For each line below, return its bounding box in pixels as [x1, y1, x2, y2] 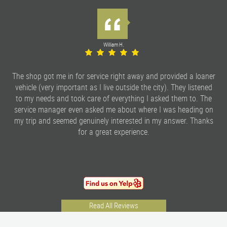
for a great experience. [78, 126, 149, 137]
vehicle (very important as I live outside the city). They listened [15, 81, 212, 93]
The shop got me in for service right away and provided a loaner [12, 70, 215, 82]
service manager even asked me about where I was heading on [14, 103, 213, 115]
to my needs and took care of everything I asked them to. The [15, 92, 212, 104]
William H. [103, 40, 124, 48]
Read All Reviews [89, 200, 138, 210]
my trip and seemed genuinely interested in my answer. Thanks [14, 115, 213, 126]
